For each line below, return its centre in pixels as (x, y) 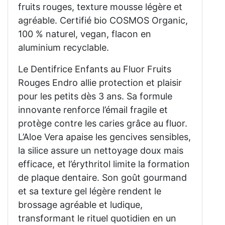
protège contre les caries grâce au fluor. (103, 124)
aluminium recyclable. (64, 48)
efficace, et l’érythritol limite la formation (104, 164)
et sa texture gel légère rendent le (90, 191)
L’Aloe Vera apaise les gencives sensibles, (104, 137)
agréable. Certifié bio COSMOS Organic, (103, 21)
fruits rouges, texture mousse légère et (100, 7)
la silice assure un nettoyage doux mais (101, 151)
